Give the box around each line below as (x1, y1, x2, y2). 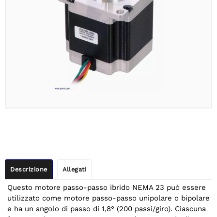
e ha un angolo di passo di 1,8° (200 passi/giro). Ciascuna (7, 204, 206, 214)
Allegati (62, 166, 86, 173)
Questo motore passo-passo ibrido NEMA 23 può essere (7, 183, 206, 192)
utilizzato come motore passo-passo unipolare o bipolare (7, 194, 210, 203)
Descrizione (10, 166, 47, 173)
